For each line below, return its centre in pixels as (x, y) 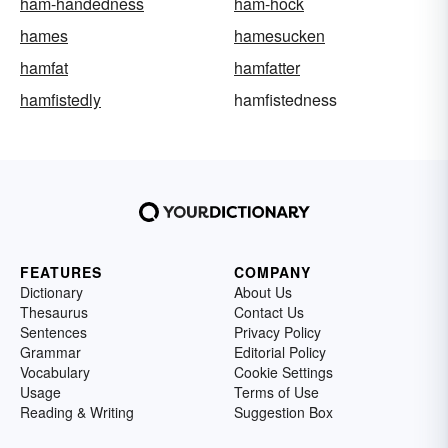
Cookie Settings (283, 372)
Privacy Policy (277, 332)
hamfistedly (60, 100)
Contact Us (269, 312)
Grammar (50, 352)
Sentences (53, 332)
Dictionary (51, 292)
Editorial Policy (280, 352)
